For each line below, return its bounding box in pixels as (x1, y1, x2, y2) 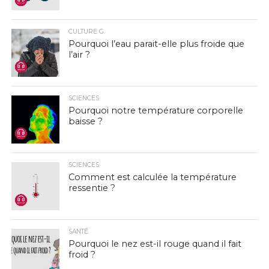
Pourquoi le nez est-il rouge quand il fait (68, 238, 241, 249)
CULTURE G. (68, 28, 105, 35)
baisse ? (68, 116, 103, 127)
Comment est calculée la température (68, 172, 237, 183)
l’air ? (68, 49, 90, 60)
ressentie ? (68, 183, 115, 193)
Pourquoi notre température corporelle (68, 105, 243, 116)
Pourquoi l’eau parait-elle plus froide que (68, 38, 244, 49)
